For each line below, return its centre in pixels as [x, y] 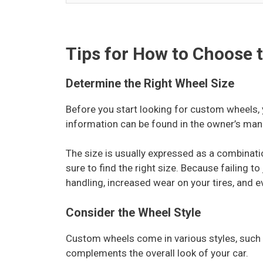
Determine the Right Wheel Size [151, 83]
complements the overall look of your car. [157, 253]
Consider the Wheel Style [135, 212]
